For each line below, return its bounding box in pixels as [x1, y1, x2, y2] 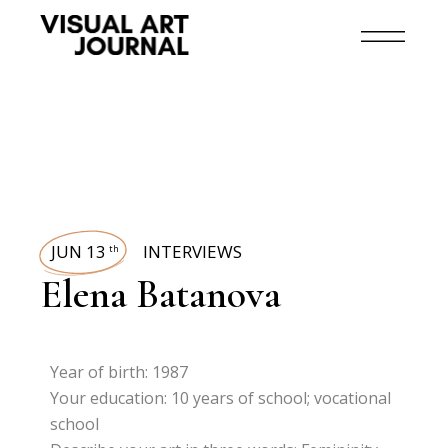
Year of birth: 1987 [50, 361, 189, 383]
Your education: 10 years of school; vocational [50, 387, 392, 409]
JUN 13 [51, 240, 107, 263]
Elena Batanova [40, 270, 282, 318]
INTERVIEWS [143, 240, 243, 263]
